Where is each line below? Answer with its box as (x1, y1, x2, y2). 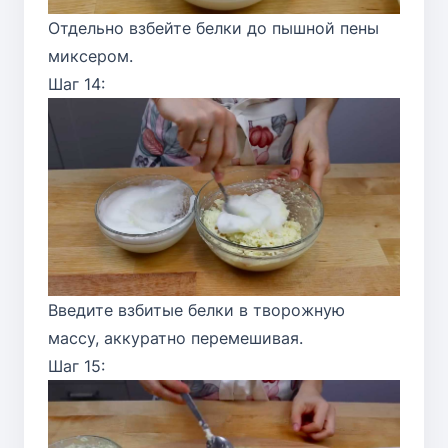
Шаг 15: (48, 356, 105, 377)
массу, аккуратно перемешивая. (48, 328, 303, 349)
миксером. (48, 46, 133, 67)
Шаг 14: (48, 74, 105, 95)
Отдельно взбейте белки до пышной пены (48, 18, 379, 39)
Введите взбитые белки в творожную (48, 300, 345, 321)
